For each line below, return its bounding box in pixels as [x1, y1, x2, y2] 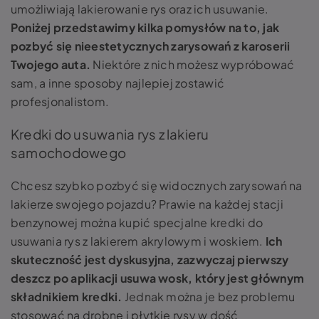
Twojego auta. [11, 57, 93, 72]
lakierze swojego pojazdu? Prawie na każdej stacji [11, 197, 283, 211]
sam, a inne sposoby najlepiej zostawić [11, 75, 225, 90]
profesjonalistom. [11, 94, 110, 109]
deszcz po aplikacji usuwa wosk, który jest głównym [11, 271, 304, 286]
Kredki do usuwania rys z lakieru [11, 126, 209, 142]
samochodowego [11, 145, 127, 161]
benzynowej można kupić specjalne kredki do [11, 215, 263, 230]
